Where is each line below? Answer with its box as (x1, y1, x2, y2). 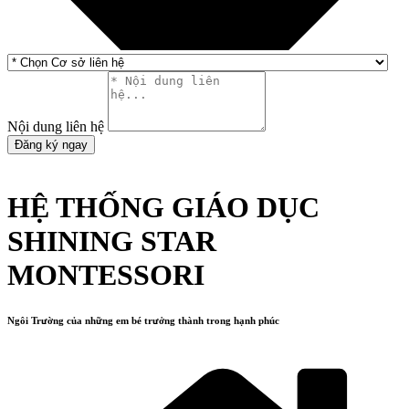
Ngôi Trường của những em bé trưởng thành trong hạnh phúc (7, 314, 279, 326)
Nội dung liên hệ (7, 119, 108, 135)
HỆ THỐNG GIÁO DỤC (7, 190, 320, 224)
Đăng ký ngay (15, 138, 88, 152)
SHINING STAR (7, 224, 216, 257)
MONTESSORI (7, 257, 204, 291)
